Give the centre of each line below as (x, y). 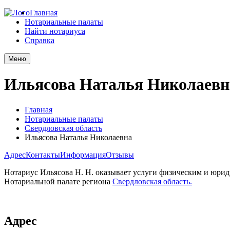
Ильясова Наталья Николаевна (78, 137)
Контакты (43, 155)
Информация (83, 155)
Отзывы (120, 155)
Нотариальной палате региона (58, 181)
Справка (40, 40)
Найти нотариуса (55, 31)
